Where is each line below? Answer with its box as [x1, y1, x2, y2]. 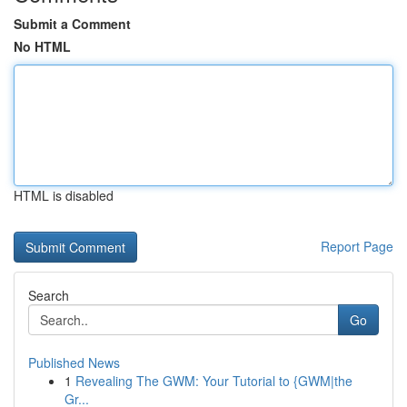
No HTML [14, 37, 71, 55]
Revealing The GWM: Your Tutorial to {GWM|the [75, 372, 352, 390]
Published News [28, 353, 120, 372]
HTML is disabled [14, 186, 114, 204]
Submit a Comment [14, 15, 131, 33]
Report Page [321, 237, 393, 255]
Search [28, 286, 69, 304]
